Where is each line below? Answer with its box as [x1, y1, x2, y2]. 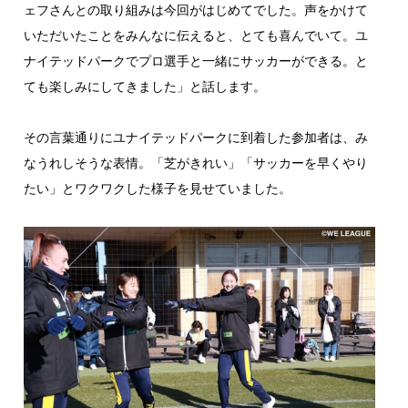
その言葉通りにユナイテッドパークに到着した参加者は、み [23, 128, 368, 145]
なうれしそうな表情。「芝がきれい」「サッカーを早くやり [23, 154, 368, 170]
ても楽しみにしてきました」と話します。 [23, 77, 266, 94]
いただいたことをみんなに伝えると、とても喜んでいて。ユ [23, 26, 368, 43]
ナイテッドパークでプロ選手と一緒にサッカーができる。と [23, 52, 368, 68]
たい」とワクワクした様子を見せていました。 [23, 179, 291, 196]
